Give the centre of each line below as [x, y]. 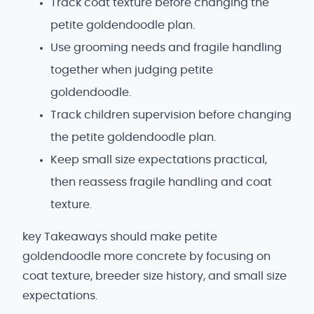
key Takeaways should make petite [120, 237]
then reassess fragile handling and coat [161, 182]
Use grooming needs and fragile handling [166, 48]
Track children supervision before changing [171, 115]
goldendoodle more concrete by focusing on [146, 257]
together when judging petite [132, 70]
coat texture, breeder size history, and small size [155, 276]
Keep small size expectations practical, [159, 160]
